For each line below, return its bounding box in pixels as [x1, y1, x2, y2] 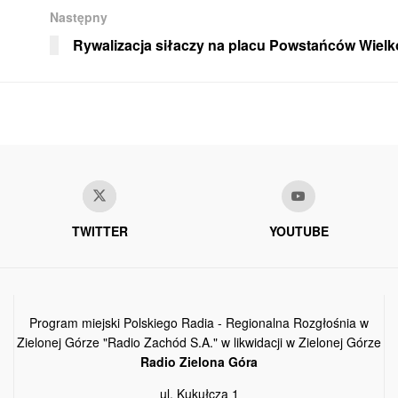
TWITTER [71, 221, 128, 240]
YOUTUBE [268, 221, 329, 240]
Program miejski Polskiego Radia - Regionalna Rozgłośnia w [29, 313, 369, 331]
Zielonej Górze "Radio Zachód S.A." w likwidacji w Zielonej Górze [17, 332, 381, 351]
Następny [50, 7, 107, 26]
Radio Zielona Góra [140, 352, 258, 370]
